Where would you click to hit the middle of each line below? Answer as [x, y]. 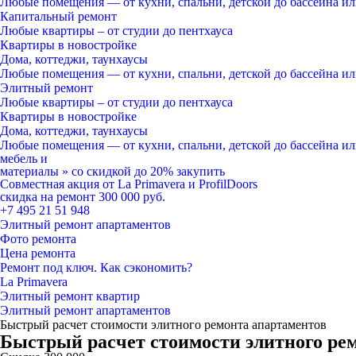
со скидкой [101, 171]
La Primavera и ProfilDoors [188, 184]
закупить [201, 171]
